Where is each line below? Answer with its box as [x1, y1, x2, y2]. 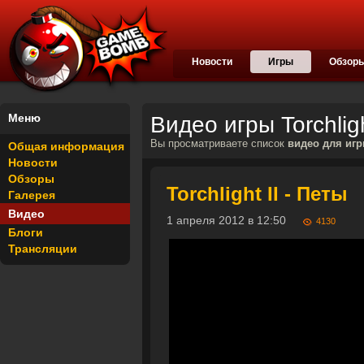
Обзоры [8, 172, 54, 185]
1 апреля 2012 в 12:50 [167, 214, 302, 227]
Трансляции [8, 242, 77, 255]
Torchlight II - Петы [167, 183, 348, 205]
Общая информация [8, 140, 124, 153]
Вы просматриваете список [150, 138, 288, 149]
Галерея [8, 188, 55, 201]
